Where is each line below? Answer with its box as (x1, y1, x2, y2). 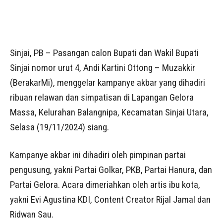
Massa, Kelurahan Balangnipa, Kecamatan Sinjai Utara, (10, 107, 209, 118)
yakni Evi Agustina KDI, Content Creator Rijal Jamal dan (10, 194, 211, 205)
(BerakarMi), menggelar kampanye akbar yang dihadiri (10, 77, 205, 88)
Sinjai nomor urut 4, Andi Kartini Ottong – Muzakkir (10, 62, 195, 73)
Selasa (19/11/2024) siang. (10, 121, 109, 133)
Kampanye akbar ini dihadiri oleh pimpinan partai (10, 149, 186, 161)
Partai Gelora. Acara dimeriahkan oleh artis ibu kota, (10, 179, 200, 190)
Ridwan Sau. (10, 209, 54, 220)
